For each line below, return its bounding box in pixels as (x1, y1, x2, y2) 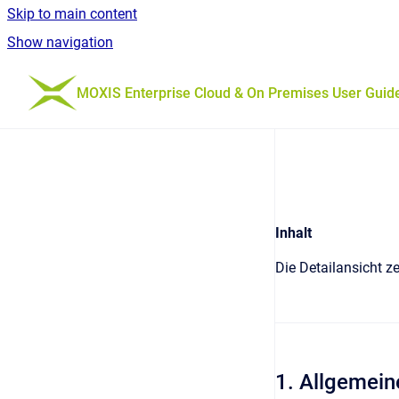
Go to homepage (76, 72, 181, 89)
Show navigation (7, 34, 113, 51)
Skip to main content (7, 5, 137, 22)
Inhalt (275, 224, 312, 241)
